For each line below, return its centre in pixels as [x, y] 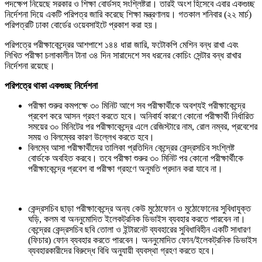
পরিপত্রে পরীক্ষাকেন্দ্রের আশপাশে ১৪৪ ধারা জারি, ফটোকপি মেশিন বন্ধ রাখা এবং [122, 44]
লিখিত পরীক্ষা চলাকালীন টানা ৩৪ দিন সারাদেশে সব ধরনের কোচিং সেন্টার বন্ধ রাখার [123, 55]
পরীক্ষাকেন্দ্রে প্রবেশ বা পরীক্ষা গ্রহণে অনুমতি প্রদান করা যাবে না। [125, 168]
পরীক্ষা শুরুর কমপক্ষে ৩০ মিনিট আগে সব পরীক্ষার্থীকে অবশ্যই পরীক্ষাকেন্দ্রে [137, 105]
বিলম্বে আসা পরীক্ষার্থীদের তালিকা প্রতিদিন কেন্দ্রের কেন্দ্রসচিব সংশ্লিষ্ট [131, 147]
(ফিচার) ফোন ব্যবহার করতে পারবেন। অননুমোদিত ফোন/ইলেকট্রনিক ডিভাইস [142, 240]
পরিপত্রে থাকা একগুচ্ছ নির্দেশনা [51, 85]
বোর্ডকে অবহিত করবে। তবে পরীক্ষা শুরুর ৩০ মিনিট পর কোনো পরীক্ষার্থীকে [136, 158]
